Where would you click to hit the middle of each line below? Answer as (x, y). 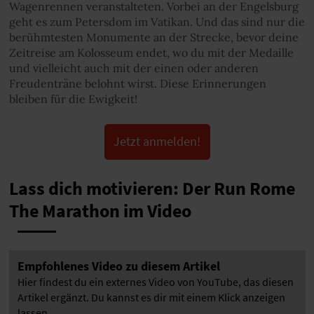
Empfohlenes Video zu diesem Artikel (119, 266)
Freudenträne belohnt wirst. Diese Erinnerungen (137, 83)
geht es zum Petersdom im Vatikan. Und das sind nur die (157, 21)
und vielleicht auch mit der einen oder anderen (134, 68)
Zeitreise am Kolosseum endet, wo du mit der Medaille (151, 52)
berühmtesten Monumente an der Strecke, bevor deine (153, 37)
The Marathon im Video (100, 211)
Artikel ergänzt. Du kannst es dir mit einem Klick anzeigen (151, 297)
